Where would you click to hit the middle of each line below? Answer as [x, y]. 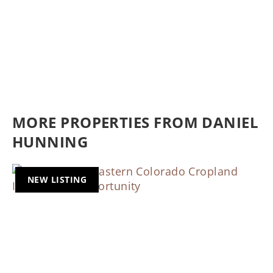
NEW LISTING [57, 180]
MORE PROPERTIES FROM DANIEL [136, 122]
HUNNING [50, 142]
